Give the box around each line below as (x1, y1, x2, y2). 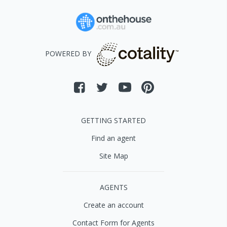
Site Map (99, 151, 128, 161)
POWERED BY (45, 49, 91, 59)
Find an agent (91, 133, 136, 143)
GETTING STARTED (81, 116, 146, 125)
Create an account (83, 200, 144, 210)
